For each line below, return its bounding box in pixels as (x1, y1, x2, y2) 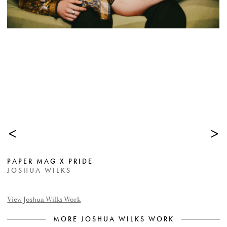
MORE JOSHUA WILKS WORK (53, 214, 174, 223)
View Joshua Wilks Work (7, 195, 81, 204)
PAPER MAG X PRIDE (7, 157, 94, 166)
